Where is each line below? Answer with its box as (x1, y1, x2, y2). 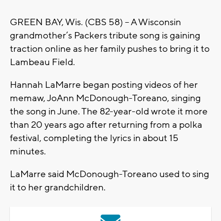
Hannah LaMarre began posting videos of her (10, 79, 198, 91)
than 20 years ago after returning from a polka (10, 119, 202, 131)
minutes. (10, 146, 46, 158)
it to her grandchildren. (10, 182, 106, 194)
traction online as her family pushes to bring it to (10, 43, 210, 55)
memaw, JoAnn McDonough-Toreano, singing (10, 92, 201, 105)
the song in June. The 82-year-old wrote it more (10, 106, 208, 118)
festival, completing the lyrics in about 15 (10, 132, 179, 145)
